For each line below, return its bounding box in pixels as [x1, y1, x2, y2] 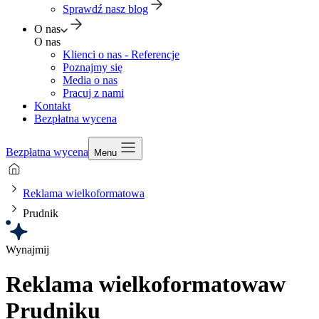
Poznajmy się [63, 61, 122, 73]
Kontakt [34, 100, 70, 112]
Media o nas [63, 74, 117, 86]
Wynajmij [6, 244, 49, 256]
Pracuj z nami [63, 87, 124, 99]
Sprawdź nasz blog [63, 3, 148, 15]
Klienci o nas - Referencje [63, 48, 179, 61]
